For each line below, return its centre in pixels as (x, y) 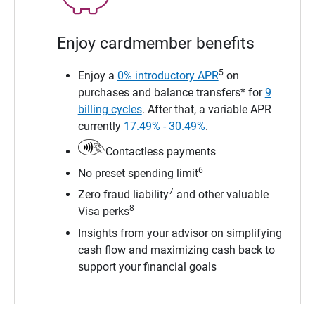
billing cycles (110, 110)
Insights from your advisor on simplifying (180, 233)
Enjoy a (97, 76)
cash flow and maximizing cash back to (176, 250)
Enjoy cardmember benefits (155, 44)
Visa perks (103, 212)
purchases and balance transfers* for (171, 93)
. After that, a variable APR (206, 110)
